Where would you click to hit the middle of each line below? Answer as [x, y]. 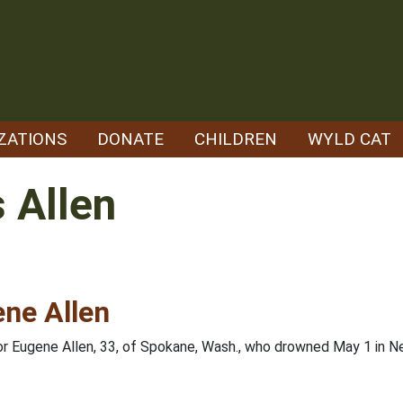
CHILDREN [236, 139]
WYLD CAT [349, 139]
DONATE [130, 139]
